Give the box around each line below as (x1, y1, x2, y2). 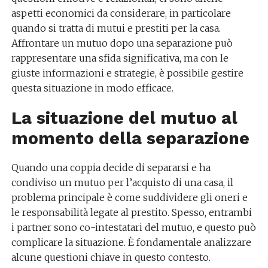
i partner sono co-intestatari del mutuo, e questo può (11, 221, 256, 233)
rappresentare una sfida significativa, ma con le (11, 52, 229, 64)
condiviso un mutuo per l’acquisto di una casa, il (11, 176, 233, 188)
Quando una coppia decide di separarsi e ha (11, 162, 211, 173)
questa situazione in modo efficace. (11, 82, 173, 94)
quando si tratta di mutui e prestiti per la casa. (11, 22, 221, 34)
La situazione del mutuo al (11, 108, 237, 128)
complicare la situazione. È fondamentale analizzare (11, 236, 251, 248)
